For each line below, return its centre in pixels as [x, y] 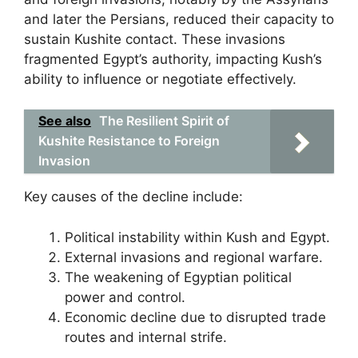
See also [65, 121]
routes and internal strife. [146, 337]
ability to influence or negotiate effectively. [160, 79]
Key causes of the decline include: [133, 197]
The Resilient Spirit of [164, 121]
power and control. [125, 297]
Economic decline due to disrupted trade [195, 317]
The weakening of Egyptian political [178, 277]
